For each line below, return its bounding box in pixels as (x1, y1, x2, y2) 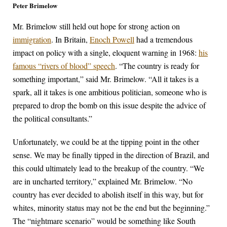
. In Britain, (51, 33, 90, 45)
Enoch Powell (90, 33, 134, 45)
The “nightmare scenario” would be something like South (13, 215, 196, 226)
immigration (13, 33, 51, 45)
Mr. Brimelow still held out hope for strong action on (13, 20, 180, 31)
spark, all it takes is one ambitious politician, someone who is (13, 86, 207, 97)
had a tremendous (134, 33, 193, 45)
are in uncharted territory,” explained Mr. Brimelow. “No (13, 175, 193, 186)
